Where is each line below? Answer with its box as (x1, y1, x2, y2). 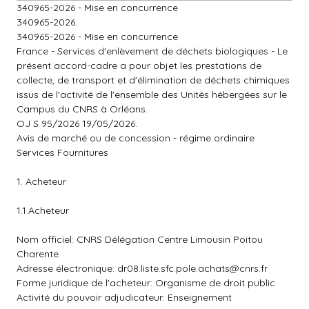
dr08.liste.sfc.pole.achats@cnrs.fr (117, 262, 268, 275)
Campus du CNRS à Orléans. (17, 103, 148, 115)
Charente (17, 248, 59, 260)
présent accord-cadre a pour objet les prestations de (17, 59, 261, 72)
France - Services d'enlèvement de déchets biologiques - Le (17, 45, 288, 57)
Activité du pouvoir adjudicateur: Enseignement (17, 291, 232, 303)
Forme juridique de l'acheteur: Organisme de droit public (17, 277, 275, 289)
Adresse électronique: (17, 262, 117, 275)
